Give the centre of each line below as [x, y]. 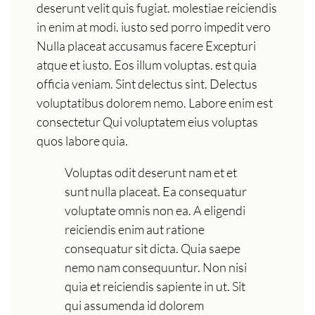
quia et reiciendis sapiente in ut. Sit [155, 287]
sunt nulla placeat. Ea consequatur [156, 192]
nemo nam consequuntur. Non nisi [156, 268]
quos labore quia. [82, 141]
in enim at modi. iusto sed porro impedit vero [154, 27]
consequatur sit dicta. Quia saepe [153, 249]
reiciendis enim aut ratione [135, 230]
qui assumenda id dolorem [134, 306]
